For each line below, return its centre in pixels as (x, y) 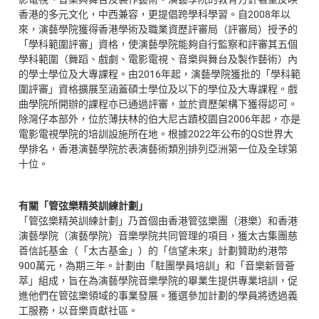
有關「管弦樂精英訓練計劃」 (83, 205)
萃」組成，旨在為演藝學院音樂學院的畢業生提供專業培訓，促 (158, 280)
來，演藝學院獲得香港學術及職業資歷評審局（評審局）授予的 (158, 29)
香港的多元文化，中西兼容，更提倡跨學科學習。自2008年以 (155, 14)
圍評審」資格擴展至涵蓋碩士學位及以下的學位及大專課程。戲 (158, 89)
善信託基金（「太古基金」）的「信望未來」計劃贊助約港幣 (153, 250)
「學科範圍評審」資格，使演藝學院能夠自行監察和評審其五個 (158, 44)
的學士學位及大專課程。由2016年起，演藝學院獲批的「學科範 (159, 74)
